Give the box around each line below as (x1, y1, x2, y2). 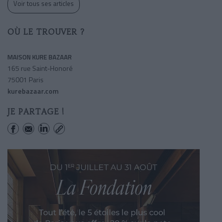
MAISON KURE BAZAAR (7, 52, 72, 62)
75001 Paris (7, 74, 44, 85)
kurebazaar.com (7, 85, 58, 96)
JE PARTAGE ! (7, 107, 64, 116)
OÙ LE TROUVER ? (7, 27, 85, 37)
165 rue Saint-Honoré (7, 62, 73, 73)
